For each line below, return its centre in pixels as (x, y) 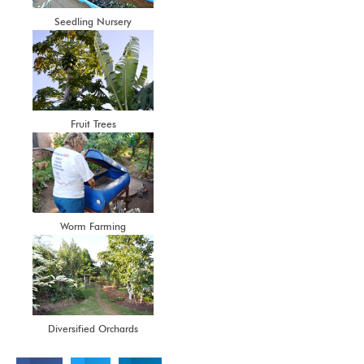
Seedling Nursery (93, 21)
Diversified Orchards (93, 329)
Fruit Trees (93, 124)
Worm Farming (93, 227)
